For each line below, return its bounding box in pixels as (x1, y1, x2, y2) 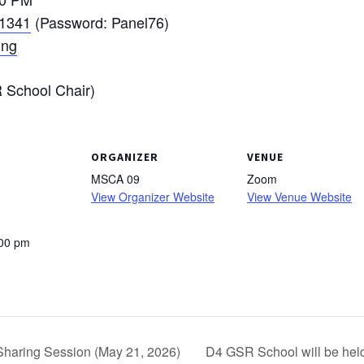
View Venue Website (247, 188, 352, 205)
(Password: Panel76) (31, 11, 169, 32)
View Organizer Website (91, 188, 214, 205)
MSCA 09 (91, 171, 140, 187)
